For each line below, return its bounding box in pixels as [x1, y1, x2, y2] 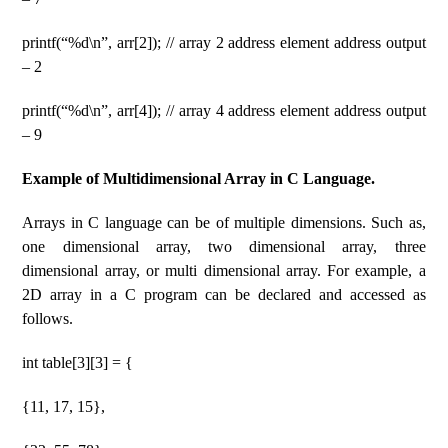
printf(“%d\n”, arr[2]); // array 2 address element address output [22, 34, 426, 51]
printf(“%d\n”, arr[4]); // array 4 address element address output [22, 102, 426, 119]
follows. [22, 310, 74, 327]
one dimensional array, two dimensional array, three [22, 238, 426, 255]
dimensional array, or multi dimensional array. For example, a [22, 262, 426, 279]
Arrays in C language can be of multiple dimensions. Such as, [22, 214, 426, 231]
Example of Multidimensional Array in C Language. [22, 170, 376, 187]
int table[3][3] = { [22, 354, 134, 371]
